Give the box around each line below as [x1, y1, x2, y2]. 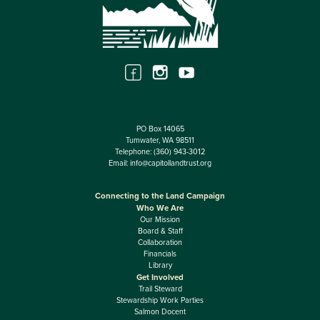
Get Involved [136, 271, 184, 282]
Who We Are [136, 202, 184, 213]
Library [148, 260, 172, 270]
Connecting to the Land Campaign [95, 190, 225, 201]
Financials [144, 249, 176, 259]
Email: [109, 159, 130, 168]
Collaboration [138, 237, 182, 247]
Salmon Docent [134, 306, 186, 316]
